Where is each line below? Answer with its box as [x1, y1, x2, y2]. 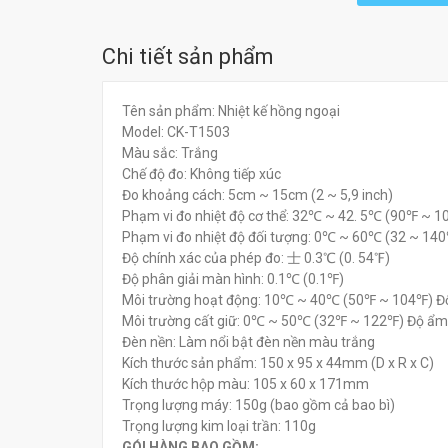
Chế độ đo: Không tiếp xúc [122, 165, 281, 182]
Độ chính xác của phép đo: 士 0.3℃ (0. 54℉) [122, 249, 390, 266]
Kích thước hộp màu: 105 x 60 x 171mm [122, 375, 369, 392]
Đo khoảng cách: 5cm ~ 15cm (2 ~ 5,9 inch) [122, 186, 393, 203]
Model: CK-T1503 [122, 123, 230, 140]
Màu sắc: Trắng [122, 144, 218, 161]
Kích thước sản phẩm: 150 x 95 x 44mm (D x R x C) [122, 354, 434, 371]
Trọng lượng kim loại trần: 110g [122, 417, 316, 434]
